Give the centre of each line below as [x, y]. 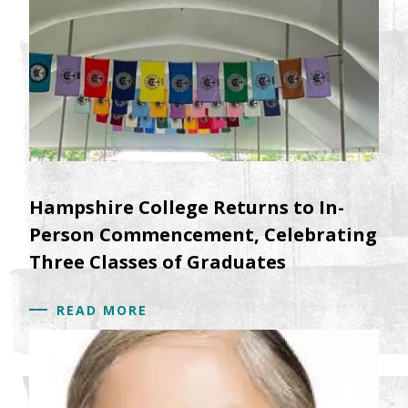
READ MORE [102, 310]
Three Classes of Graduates [158, 261]
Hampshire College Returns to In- [187, 207]
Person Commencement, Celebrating [203, 234]
